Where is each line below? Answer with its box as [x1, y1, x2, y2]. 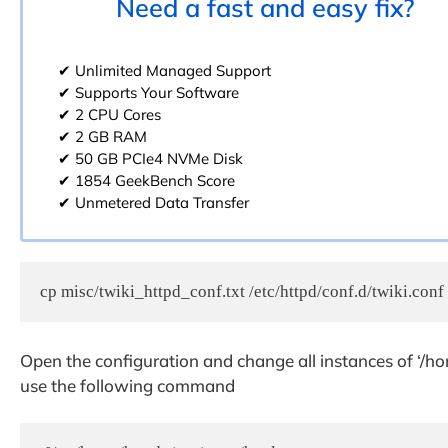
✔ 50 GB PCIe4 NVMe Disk [57, 149, 243, 169]
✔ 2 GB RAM [57, 127, 147, 147]
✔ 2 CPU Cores [57, 105, 161, 125]
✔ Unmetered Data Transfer [57, 193, 249, 213]
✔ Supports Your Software [57, 83, 239, 103]
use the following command [20, 374, 235, 396]
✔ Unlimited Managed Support [57, 61, 271, 81]
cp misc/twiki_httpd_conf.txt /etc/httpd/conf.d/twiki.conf [40, 282, 444, 302]
